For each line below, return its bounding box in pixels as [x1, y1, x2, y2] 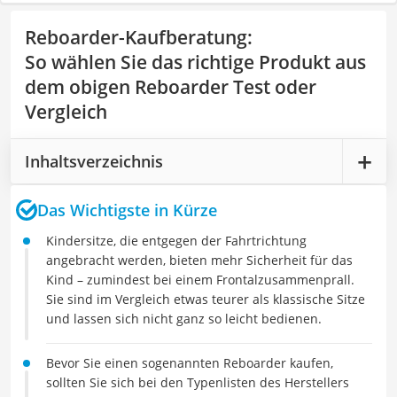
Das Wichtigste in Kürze [37, 198, 217, 221]
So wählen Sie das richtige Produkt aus [25, 50, 366, 74]
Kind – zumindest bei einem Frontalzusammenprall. [46, 271, 354, 288]
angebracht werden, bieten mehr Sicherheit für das [46, 252, 353, 269]
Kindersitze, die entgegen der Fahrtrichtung [46, 232, 307, 249]
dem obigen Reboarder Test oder [25, 74, 316, 99]
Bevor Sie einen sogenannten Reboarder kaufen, [46, 354, 333, 371]
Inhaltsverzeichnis [25, 150, 163, 172]
